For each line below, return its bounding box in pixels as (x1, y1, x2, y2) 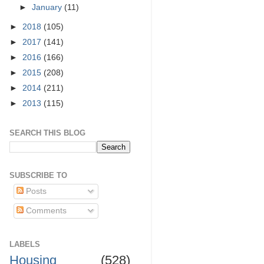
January (32, 2, 65, 12)
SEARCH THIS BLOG (9, 128, 85, 137)
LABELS (9, 240, 40, 249)
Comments (23, 206, 67, 215)
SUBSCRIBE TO (9, 171, 67, 180)
